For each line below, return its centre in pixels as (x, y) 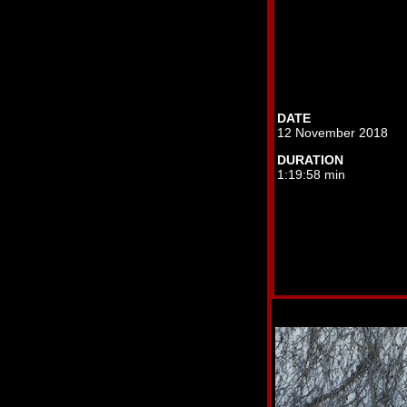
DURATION (310, 160)
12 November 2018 (333, 133)
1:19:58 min (311, 174)
